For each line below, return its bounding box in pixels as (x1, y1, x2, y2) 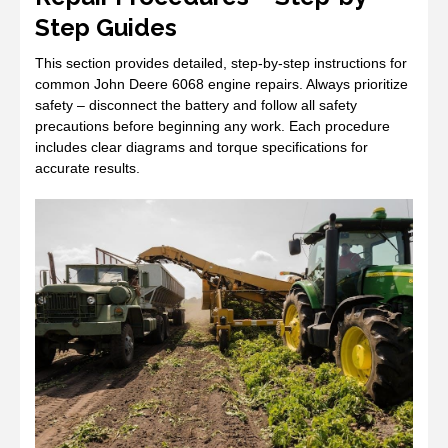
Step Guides (35, 12, 177, 42)
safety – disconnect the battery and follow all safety (35, 96, 357, 113)
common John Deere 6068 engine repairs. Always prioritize (35, 75, 408, 92)
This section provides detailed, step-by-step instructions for (35, 54, 407, 71)
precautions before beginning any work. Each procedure (35, 117, 390, 134)
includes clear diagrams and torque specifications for (35, 138, 368, 155)
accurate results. (35, 159, 140, 176)
